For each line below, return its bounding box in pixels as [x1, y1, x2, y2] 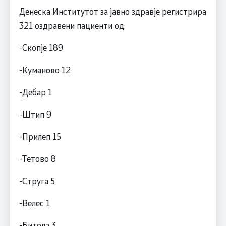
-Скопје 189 [19, 41, 63, 53]
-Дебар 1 [19, 86, 52, 97]
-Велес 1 [19, 197, 50, 208]
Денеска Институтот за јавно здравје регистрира [19, 5, 206, 17]
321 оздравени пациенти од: [19, 19, 126, 31]
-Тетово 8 [19, 152, 56, 164]
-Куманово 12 [19, 64, 71, 75]
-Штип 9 [19, 108, 51, 120]
